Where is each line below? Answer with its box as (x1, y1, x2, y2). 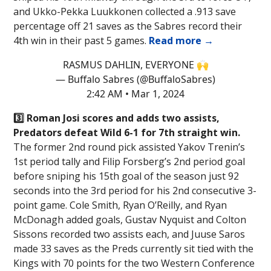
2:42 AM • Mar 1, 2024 (87, 87, 184, 101)
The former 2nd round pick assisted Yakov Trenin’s (13, 140, 245, 154)
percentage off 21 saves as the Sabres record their (13, 19, 242, 33)
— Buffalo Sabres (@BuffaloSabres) (56, 73, 215, 87)
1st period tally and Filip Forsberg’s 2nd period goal (13, 155, 245, 169)
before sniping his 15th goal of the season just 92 (13, 169, 239, 183)
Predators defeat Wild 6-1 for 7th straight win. (13, 126, 240, 140)
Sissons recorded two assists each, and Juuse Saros (13, 227, 245, 241)
